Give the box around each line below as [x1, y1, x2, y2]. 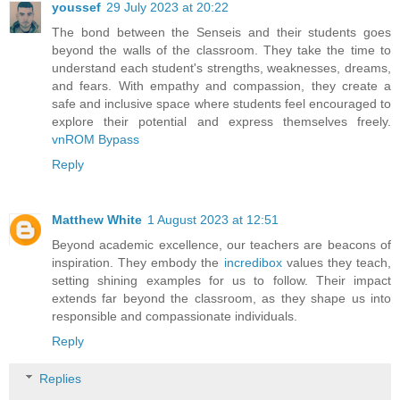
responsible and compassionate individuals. [52, 309, 297, 324]
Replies [39, 371, 82, 386]
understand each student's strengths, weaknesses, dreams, [52, 61, 391, 76]
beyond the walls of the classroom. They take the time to [52, 43, 391, 58]
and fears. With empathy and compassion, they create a [52, 79, 391, 94]
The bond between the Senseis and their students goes [52, 25, 391, 40]
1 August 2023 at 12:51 [147, 212, 279, 228]
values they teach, [281, 255, 392, 271]
